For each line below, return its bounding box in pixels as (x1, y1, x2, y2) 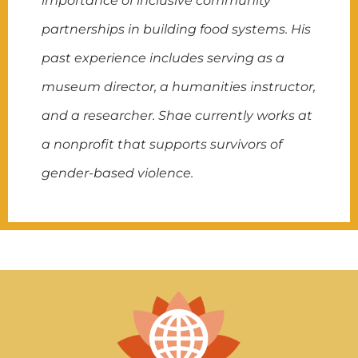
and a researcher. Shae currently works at (42, 107, 313, 123)
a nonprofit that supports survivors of (42, 136, 283, 152)
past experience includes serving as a (42, 50, 285, 66)
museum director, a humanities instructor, (42, 78, 316, 94)
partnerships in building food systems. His (42, 21, 312, 37)
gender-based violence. (42, 165, 194, 181)
